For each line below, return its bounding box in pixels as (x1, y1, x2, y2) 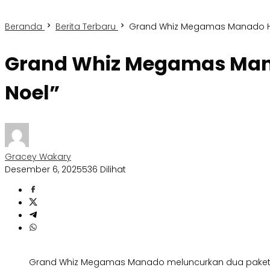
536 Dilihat (82, 163, 126, 176)
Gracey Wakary (5, 151, 71, 163)
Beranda (5, 20, 42, 33)
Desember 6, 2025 (5, 163, 82, 176)
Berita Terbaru (55, 20, 116, 33)
